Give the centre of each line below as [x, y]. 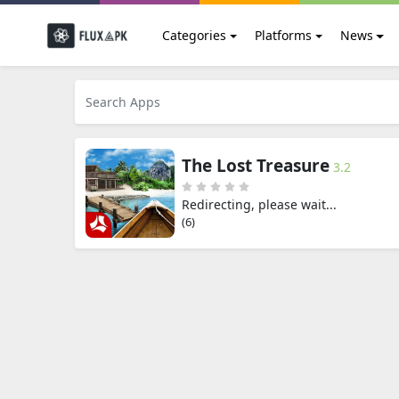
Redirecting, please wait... [259, 204]
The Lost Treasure [256, 166]
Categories [194, 35]
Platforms [283, 35]
